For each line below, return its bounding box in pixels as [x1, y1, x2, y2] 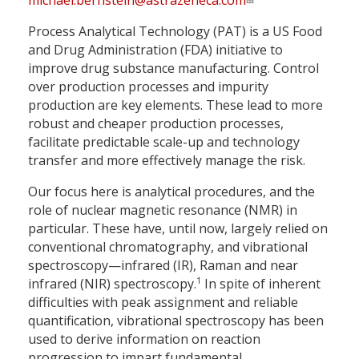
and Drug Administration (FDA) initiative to [28, 41, 283, 59]
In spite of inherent [201, 275, 321, 293]
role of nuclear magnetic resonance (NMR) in [28, 201, 297, 220]
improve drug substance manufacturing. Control [28, 59, 319, 78]
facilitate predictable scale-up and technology [28, 133, 300, 151]
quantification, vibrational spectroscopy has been [28, 312, 324, 330]
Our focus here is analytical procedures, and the [28, 183, 315, 201]
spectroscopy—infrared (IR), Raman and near [28, 256, 298, 275]
